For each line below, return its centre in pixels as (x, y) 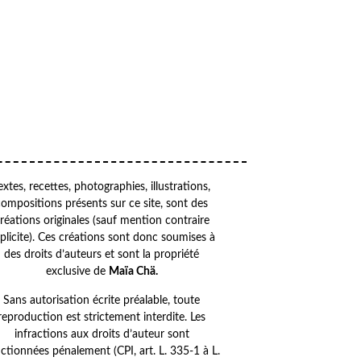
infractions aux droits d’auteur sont (102, 335)
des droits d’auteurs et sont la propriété (102, 255)
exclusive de (77, 272)
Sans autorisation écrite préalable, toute (102, 301)
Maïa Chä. (133, 272)
